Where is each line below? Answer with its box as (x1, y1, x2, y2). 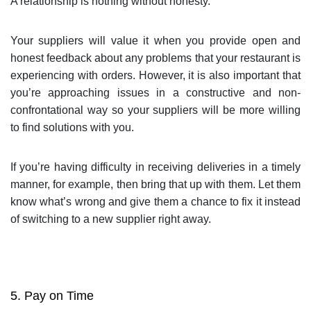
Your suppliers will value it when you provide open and (10, 34, 301, 47)
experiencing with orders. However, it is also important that (10, 69, 301, 81)
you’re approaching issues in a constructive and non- (10, 86, 301, 99)
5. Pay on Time (10, 288, 94, 303)
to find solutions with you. (10, 121, 134, 133)
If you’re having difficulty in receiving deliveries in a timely (10, 160, 301, 173)
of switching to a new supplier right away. (10, 212, 211, 225)
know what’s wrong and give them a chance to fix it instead (10, 195, 301, 208)
